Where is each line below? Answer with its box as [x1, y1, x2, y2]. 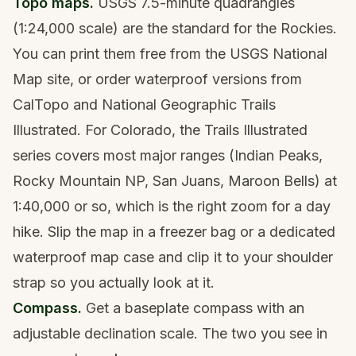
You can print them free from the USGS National [13, 44, 327, 62]
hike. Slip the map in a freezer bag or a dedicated [13, 222, 335, 240]
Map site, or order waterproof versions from [13, 70, 302, 87]
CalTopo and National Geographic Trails [13, 95, 276, 113]
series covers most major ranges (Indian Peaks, [13, 146, 323, 164]
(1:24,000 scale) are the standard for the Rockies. [13, 19, 337, 37]
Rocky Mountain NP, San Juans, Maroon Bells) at [13, 172, 337, 189]
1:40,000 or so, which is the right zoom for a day [13, 197, 331, 215]
